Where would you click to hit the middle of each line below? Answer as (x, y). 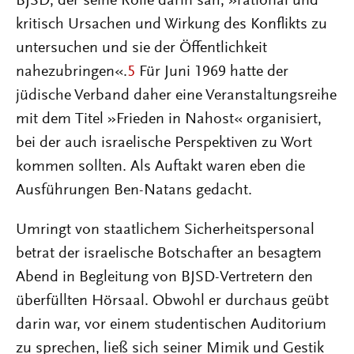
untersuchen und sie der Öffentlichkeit (141, 48)
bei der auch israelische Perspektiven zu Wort (164, 143)
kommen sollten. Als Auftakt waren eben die (160, 167)
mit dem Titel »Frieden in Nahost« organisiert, (169, 119)
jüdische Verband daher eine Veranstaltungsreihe (176, 96)
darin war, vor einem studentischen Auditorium (171, 325)
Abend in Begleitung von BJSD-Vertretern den (164, 277)
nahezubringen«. (72, 72)
